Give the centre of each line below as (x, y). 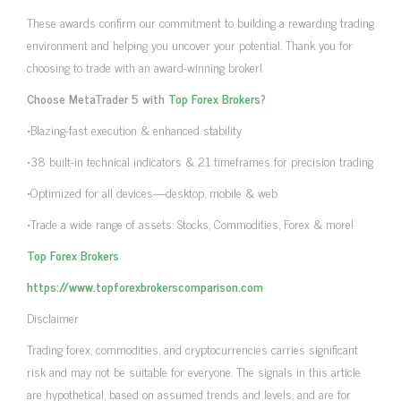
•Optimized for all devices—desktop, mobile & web (152, 192)
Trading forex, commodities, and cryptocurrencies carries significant (192, 348)
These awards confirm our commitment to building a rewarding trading (200, 21)
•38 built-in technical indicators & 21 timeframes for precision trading (200, 160)
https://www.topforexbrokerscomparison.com (145, 286)
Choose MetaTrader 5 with (98, 98)
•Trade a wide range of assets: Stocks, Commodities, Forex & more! (190, 223)
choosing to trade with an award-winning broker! (145, 66)
